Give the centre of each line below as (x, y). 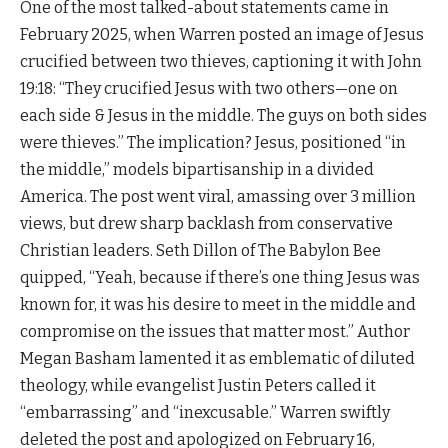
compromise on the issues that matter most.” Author (215, 331)
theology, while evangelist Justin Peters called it (198, 385)
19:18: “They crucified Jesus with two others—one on (209, 88)
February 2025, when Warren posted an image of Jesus (222, 34)
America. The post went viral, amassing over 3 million (218, 196)
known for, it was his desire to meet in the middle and (218, 304)
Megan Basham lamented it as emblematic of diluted (217, 358)
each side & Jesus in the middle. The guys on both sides (223, 115)
